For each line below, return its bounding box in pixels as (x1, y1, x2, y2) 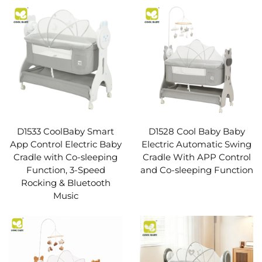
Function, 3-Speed (26, 164, 105, 176)
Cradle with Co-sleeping (13, 151, 118, 163)
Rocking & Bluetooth (20, 177, 111, 189)
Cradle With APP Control (142, 151, 251, 163)
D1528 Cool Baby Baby (148, 126, 245, 137)
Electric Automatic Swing (142, 139, 251, 150)
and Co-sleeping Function (140, 164, 253, 176)
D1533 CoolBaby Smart (17, 126, 114, 137)
